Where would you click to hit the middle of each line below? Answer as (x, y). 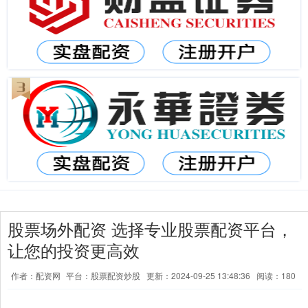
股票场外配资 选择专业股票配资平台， (150, 229)
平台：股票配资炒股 (103, 275)
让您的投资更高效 (74, 250)
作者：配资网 (37, 275)
